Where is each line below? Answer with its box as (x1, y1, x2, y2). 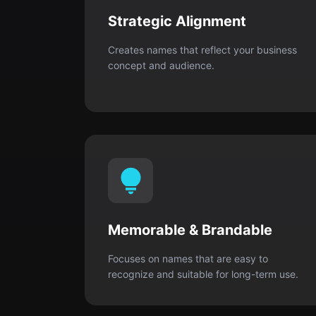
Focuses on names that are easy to (108, 253, 268, 265)
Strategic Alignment (108, 13, 246, 30)
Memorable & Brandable (108, 221, 272, 238)
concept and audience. (108, 59, 214, 71)
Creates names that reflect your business (108, 44, 297, 56)
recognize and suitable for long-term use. (108, 268, 298, 280)
